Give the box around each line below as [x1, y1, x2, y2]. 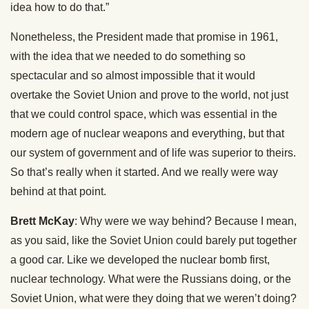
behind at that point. [10, 186, 106, 198]
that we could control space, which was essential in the [10, 108, 277, 121]
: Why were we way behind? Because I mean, [74, 215, 297, 228]
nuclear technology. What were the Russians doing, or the [10, 273, 291, 286]
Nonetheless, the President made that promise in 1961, [10, 31, 278, 43]
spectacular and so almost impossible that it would [10, 70, 255, 82]
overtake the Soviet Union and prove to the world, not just [10, 89, 288, 101]
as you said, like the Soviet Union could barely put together [10, 235, 297, 247]
